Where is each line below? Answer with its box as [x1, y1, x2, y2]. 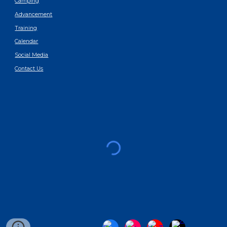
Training [15, 24, 37, 31]
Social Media [15, 51, 49, 58]
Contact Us [15, 65, 44, 72]
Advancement [15, 11, 53, 18]
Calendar [15, 38, 39, 45]
